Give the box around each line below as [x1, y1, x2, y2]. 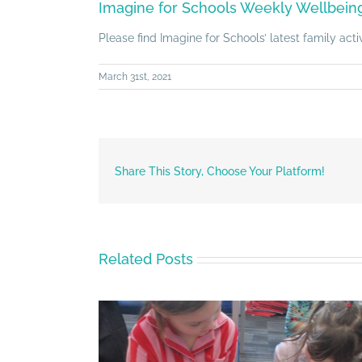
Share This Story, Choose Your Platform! [115, 164, 325, 178]
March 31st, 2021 [99, 70, 171, 82]
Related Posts [99, 250, 193, 268]
